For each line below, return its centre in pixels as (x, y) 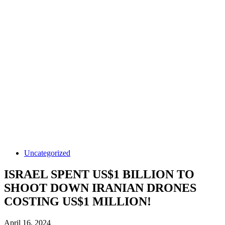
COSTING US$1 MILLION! (78, 201)
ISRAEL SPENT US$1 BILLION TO (99, 174)
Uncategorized (47, 153)
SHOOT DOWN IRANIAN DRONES (100, 188)
